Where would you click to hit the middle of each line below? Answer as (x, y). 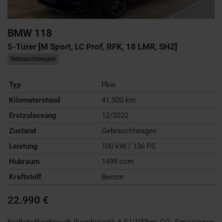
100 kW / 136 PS (129, 146)
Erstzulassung (33, 115)
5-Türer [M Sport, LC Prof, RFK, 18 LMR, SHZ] (92, 46)
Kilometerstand (34, 100)
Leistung (23, 146)
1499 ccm (118, 161)
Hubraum (24, 161)
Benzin (113, 177)
